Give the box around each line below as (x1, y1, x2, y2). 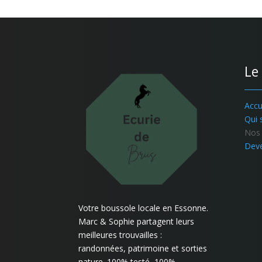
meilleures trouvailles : (78, 229, 163, 241)
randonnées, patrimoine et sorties (78, 243, 208, 254)
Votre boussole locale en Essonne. (78, 202, 209, 214)
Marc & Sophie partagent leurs (78, 216, 195, 227)
